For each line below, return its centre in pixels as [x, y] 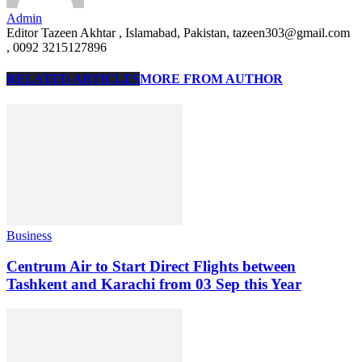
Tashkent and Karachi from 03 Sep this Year [154, 284]
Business [29, 235]
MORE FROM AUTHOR [211, 79]
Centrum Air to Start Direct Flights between [151, 267]
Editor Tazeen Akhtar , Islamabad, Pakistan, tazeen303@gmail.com [178, 33]
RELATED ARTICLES [73, 79]
